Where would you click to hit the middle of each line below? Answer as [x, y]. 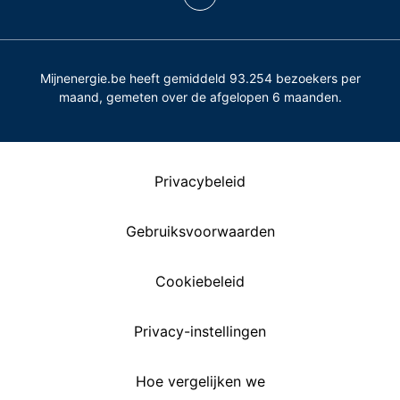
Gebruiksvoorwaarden [200, 231]
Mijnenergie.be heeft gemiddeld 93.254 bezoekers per [200, 78]
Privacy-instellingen [200, 331]
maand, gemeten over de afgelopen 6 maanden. [200, 96]
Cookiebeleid [200, 281]
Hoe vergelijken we [200, 381]
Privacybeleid [200, 181]
